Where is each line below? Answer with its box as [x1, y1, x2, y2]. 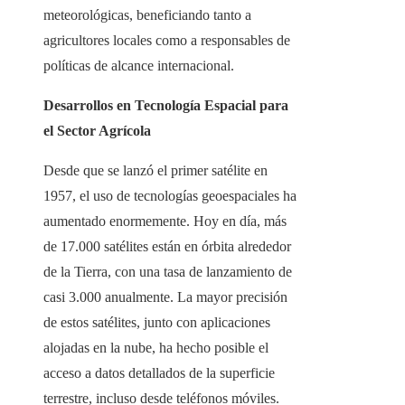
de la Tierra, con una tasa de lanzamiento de [43, 264, 292, 280]
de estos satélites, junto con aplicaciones [43, 315, 270, 331]
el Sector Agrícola [43, 123, 151, 139]
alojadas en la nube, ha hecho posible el [43, 340, 268, 356]
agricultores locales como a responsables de [43, 33, 290, 49]
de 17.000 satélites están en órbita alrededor [43, 239, 291, 255]
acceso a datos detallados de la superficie [43, 365, 275, 381]
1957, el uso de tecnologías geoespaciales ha [43, 188, 297, 204]
